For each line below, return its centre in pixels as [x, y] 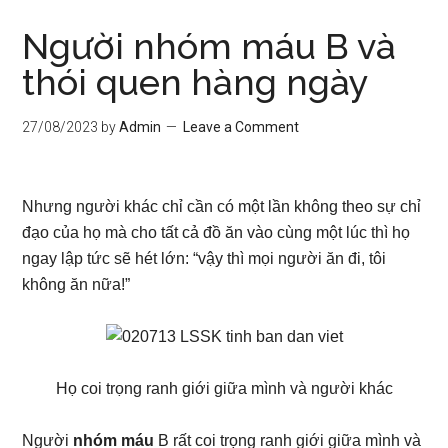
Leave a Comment [241, 127]
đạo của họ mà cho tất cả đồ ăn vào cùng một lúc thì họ [216, 232]
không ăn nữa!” [76, 284]
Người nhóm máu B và [209, 46]
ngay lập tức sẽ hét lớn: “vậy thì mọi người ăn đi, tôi [204, 258]
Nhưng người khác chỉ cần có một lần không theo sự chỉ [222, 206]
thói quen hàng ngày [196, 82]
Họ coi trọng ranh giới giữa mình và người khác [224, 388]
